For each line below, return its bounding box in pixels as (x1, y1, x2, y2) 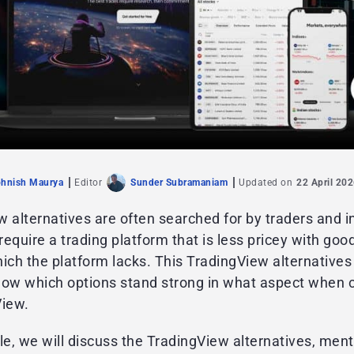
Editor (74, 177, 102, 189)
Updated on (239, 177, 292, 189)
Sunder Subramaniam (130, 177, 228, 189)
